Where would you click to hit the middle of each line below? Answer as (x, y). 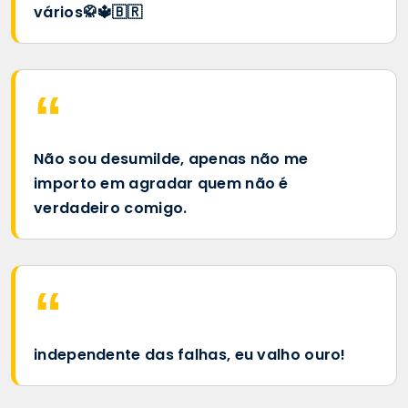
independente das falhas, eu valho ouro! (190, 354)
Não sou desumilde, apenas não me (171, 158)
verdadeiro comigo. (111, 208)
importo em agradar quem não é (161, 183)
